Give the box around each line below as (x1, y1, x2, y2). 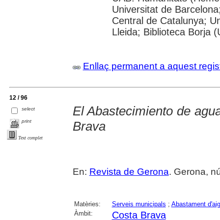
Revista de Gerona (89, 166, 169, 177)
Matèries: (74, 200, 101, 208)
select (22, 106, 35, 112)
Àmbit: (74, 210, 93, 218)
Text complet (18, 135, 43, 140)
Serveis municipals (111, 200, 166, 208)
